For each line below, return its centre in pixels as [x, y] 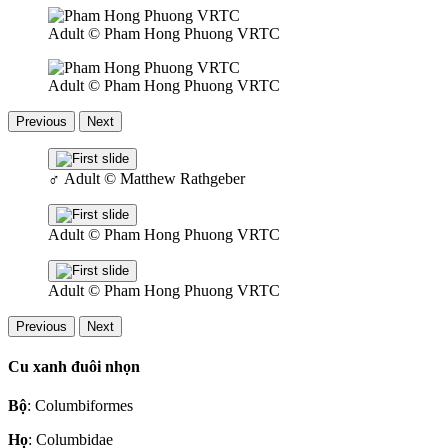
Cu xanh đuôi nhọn [74, 366]
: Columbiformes [80, 406]
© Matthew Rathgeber [174, 178]
